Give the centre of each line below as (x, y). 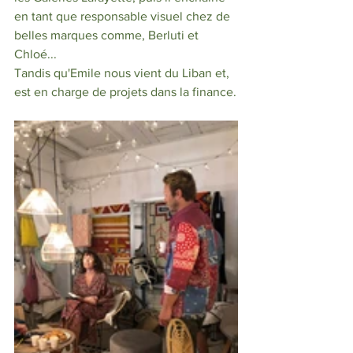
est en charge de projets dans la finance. (125, 92)
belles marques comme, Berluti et (108, 35)
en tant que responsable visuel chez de (124, 17)
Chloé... (37, 54)
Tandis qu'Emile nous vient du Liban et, (125, 73)
